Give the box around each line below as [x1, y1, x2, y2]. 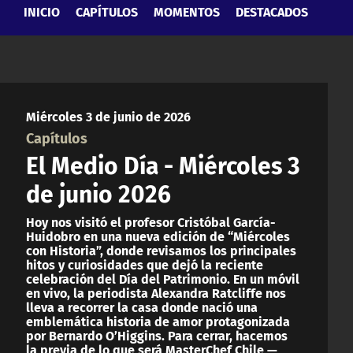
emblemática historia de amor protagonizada [26, 310, 290, 331]
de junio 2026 [26, 173, 171, 211]
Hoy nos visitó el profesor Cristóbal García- [26, 211, 276, 232]
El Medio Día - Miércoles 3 [26, 145, 300, 183]
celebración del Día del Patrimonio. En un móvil [26, 268, 299, 288]
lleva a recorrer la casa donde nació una [26, 296, 258, 317]
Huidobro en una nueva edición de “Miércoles [26, 225, 290, 246]
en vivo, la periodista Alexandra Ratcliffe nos [26, 282, 286, 303]
